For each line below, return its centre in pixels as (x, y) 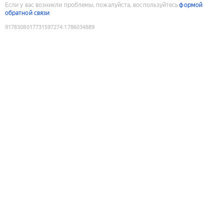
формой (191, 5)
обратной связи (27, 13)
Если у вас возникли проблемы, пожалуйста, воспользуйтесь (92, 5)
